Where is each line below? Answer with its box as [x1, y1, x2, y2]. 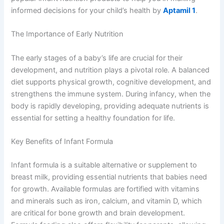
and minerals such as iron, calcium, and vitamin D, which [11, 196, 202, 206]
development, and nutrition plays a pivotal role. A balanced [11, 65, 210, 74]
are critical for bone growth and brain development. [11, 208, 185, 218]
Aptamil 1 [163, 5, 196, 15]
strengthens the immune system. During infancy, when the [11, 89, 211, 98]
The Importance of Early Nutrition [11, 29, 124, 39]
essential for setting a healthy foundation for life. [11, 113, 175, 122]
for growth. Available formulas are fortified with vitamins [11, 184, 200, 194]
